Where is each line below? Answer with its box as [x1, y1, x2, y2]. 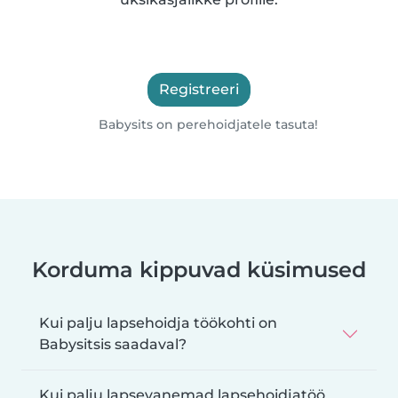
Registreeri [159, 81, 239, 99]
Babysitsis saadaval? [39, 336, 187, 354]
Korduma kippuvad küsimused [32, 257, 366, 283]
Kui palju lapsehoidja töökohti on [39, 314, 277, 332]
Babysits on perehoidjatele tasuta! [95, 116, 319, 133]
